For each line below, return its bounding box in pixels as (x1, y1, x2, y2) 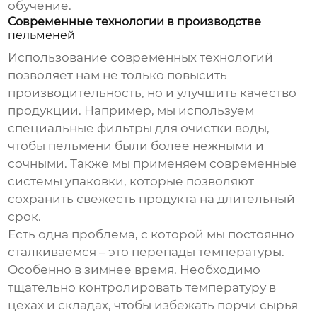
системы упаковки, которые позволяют (8, 174, 255, 189)
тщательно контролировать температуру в (8, 280, 277, 295)
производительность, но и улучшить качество (8, 86, 297, 100)
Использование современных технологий (8, 50, 274, 65)
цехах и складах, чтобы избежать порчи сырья (8, 298, 299, 313)
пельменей (8, 28, 76, 42)
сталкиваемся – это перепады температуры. (8, 245, 285, 260)
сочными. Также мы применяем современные (8, 156, 298, 171)
